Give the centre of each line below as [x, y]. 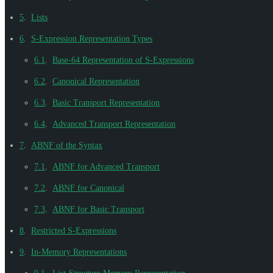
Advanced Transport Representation [114, 124]
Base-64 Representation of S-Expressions [123, 60]
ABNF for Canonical [88, 188]
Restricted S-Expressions [74, 230]
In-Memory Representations [79, 252]
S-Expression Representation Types [92, 38]
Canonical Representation [96, 81]
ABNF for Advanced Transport [106, 166]
